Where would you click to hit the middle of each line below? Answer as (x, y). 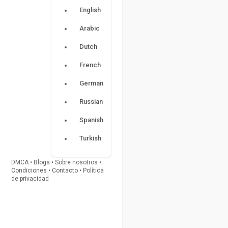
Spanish (91, 120)
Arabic (90, 28)
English (90, 10)
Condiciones (29, 171)
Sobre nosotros (76, 163)
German (91, 83)
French (90, 65)
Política (93, 171)
